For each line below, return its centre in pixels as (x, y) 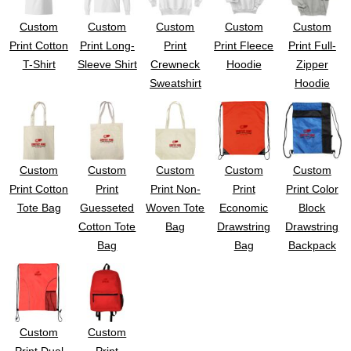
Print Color (312, 188)
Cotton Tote (107, 226)
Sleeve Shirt (107, 64)
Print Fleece (244, 45)
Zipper (312, 64)
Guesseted (107, 207)
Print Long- (107, 45)
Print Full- (312, 45)
